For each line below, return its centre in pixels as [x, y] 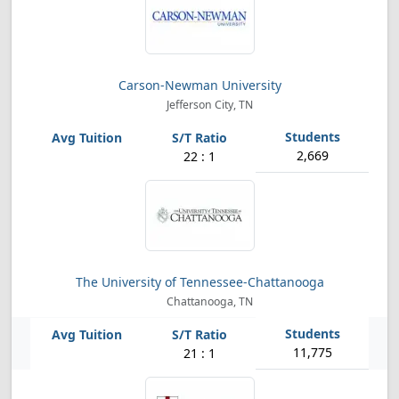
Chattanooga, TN [208, 301]
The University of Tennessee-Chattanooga [199, 282]
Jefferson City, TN [208, 105]
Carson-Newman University [199, 85]
